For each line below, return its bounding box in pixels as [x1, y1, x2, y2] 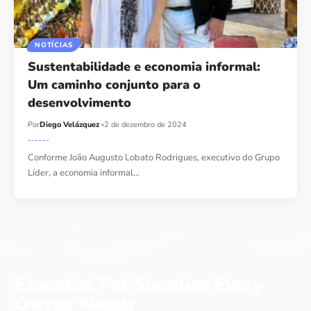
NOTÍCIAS [35, 40, 73, 51]
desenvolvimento [28, 94, 132, 112]
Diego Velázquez [40, 119, 100, 131]
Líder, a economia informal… [28, 167, 140, 180]
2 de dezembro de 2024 [104, 119, 187, 131]
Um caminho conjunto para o [28, 76, 201, 94]
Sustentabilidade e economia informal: [28, 58, 261, 76]
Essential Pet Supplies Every [14, 271, 263, 298]
